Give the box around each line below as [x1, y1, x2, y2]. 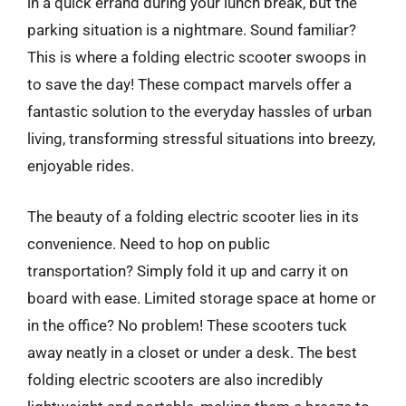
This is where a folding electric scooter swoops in [27, 48, 366, 66]
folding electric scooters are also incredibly [27, 370, 323, 389]
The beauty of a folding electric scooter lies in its [27, 207, 359, 226]
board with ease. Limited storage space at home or [27, 288, 376, 307]
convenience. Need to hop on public [27, 234, 270, 253]
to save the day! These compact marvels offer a [27, 75, 352, 93]
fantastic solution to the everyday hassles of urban [27, 102, 372, 121]
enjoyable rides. [27, 157, 134, 175]
